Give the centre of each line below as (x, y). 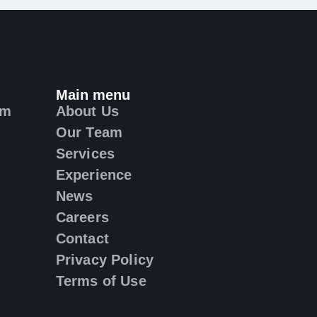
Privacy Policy (105, 260)
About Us (87, 111)
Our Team (89, 132)
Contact (82, 238)
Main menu (93, 95)
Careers (82, 217)
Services (85, 154)
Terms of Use (101, 281)
